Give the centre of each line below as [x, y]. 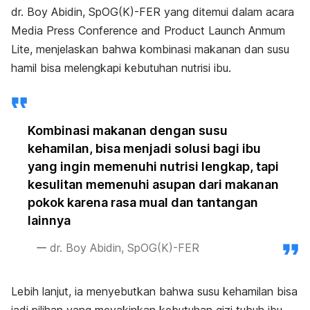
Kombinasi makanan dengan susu [128, 131]
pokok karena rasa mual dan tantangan [143, 203]
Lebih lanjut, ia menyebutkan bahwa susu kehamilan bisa [154, 292]
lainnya [51, 221]
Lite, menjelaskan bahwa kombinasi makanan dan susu [150, 49]
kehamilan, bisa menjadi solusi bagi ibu [144, 149]
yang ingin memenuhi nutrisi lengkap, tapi [153, 167]
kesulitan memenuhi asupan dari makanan [153, 185]
